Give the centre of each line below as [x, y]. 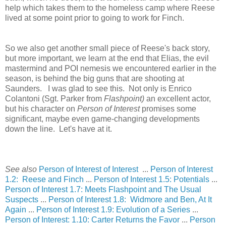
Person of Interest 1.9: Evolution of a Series [113, 209]
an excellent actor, [178, 98]
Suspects [22, 199]
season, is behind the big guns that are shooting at [95, 78]
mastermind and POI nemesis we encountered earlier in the [111, 68]
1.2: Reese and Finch [44, 179]
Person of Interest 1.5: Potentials [152, 179]
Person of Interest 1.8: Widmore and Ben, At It [130, 199]
